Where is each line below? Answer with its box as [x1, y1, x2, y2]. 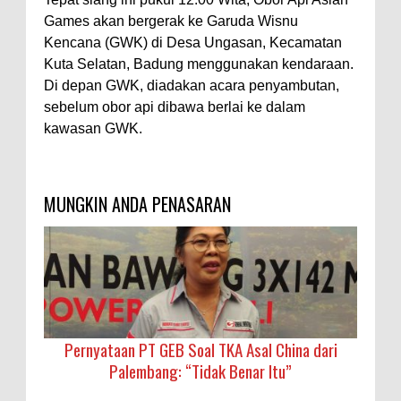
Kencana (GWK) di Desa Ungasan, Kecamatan [44, 34, 342, 50]
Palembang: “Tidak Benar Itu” [109, 357, 292, 383]
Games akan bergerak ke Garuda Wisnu [44, 13, 298, 29]
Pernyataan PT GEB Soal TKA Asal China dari [64, 336, 337, 362]
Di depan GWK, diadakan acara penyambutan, [44, 77, 339, 93]
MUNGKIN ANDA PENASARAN [44, 190, 231, 218]
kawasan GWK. [44, 120, 142, 136]
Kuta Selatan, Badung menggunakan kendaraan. [44, 55, 354, 72]
